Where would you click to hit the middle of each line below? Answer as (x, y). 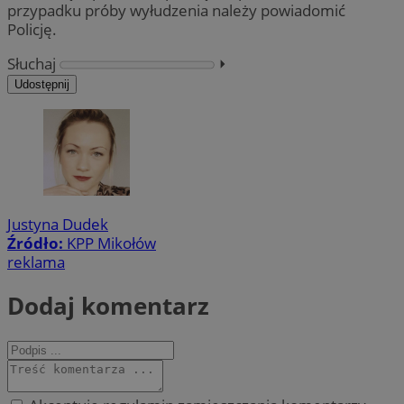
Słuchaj (32, 64)
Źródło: (37, 243)
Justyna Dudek (58, 225)
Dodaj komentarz (108, 305)
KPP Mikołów (111, 243)
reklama (36, 262)
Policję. (32, 30)
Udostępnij (42, 85)
